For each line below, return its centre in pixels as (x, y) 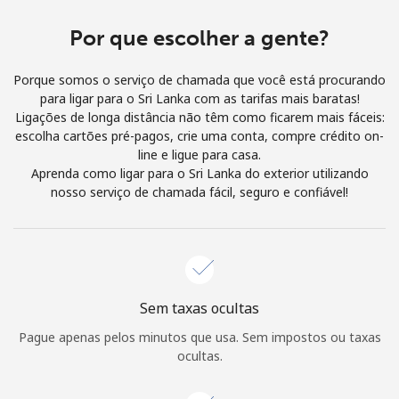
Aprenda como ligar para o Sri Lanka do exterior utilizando (199, 173)
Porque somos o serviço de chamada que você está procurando (199, 79)
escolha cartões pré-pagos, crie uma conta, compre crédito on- (199, 135)
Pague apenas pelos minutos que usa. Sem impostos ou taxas (199, 337)
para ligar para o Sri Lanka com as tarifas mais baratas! (199, 98)
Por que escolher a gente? (199, 37)
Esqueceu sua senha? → (316, 351)
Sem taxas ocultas (199, 308)
